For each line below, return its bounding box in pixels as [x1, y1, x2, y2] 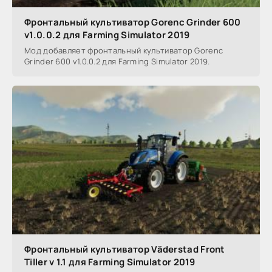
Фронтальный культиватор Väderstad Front [24, 242, 225, 256]
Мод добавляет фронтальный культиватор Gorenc [24, 44, 223, 56]
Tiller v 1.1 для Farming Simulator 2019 [24, 255, 195, 268]
